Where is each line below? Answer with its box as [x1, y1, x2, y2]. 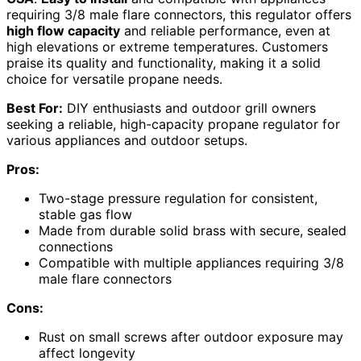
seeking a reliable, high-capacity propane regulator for [6, 115, 340, 132]
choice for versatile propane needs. [6, 70, 222, 87]
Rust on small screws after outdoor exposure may [39, 328, 343, 345]
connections [39, 238, 113, 255]
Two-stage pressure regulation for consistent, [39, 189, 317, 206]
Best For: [6, 99, 63, 116]
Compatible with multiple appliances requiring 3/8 [39, 254, 344, 271]
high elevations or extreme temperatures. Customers [6, 38, 328, 55]
